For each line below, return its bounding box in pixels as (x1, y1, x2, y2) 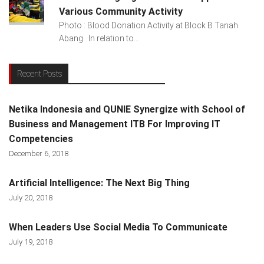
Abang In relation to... (58, 33, 139, 43)
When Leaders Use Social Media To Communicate (9, 221, 227, 233)
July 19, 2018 (9, 237, 52, 246)
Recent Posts (17, 68, 62, 78)
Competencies (9, 133, 73, 144)
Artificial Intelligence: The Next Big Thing (9, 177, 190, 189)
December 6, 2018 (9, 148, 68, 158)
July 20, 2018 (9, 193, 52, 202)
